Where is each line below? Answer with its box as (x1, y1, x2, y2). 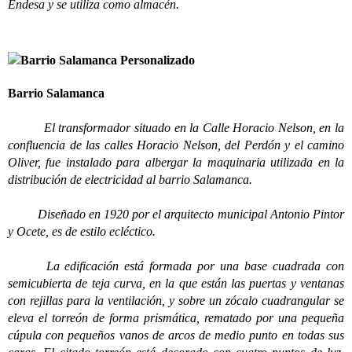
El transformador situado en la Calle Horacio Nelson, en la (11, 121, 345, 134)
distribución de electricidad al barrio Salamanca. (8, 173, 252, 186)
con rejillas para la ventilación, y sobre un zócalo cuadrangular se (8, 294, 344, 307)
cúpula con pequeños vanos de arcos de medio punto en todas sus (8, 328, 344, 342)
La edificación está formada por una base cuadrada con (8, 259, 344, 273)
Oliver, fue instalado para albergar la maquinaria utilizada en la (8, 156, 344, 169)
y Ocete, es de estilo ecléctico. (8, 225, 159, 238)
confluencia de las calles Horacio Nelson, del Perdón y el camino (8, 138, 344, 152)
